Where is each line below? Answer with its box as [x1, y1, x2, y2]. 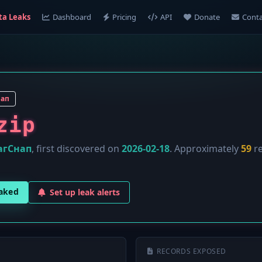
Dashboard [52, 12, 91, 22]
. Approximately [170, 142, 241, 155]
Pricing [112, 12, 136, 22]
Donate [194, 12, 220, 22]
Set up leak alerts [50, 187, 120, 198]
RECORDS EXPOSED [157, 246, 226, 256]
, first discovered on [32, 142, 122, 155]
